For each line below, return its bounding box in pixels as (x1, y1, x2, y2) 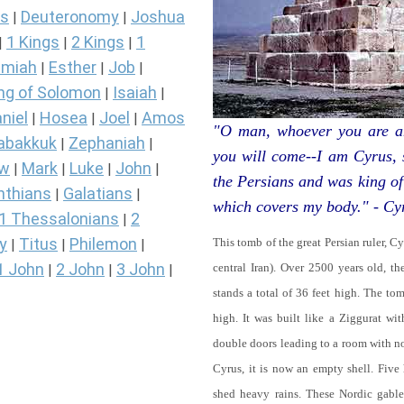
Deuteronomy (21, 7, 119, 27)
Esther (49, 58, 96, 78)
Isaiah (113, 83, 157, 103)
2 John (56, 260, 105, 280)
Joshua (131, 7, 185, 27)
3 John (116, 260, 165, 280)
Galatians (63, 184, 133, 204)
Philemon (69, 234, 137, 254)
